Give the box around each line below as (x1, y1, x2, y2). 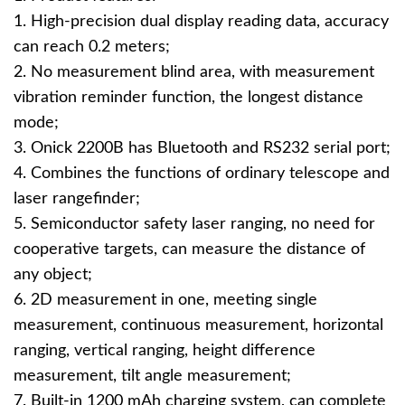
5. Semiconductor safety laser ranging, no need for (14, 216, 375, 232)
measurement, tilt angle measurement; (14, 368, 291, 384)
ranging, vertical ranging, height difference (14, 343, 316, 359)
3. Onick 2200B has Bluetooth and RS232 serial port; (14, 140, 391, 156)
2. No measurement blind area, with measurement (14, 64, 374, 80)
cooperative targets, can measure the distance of (14, 241, 365, 258)
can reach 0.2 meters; (14, 39, 170, 55)
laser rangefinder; (14, 191, 140, 207)
